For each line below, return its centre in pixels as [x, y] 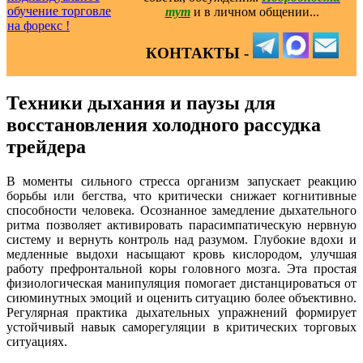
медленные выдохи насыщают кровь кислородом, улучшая [181, 254]
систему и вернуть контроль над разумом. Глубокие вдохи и [181, 239]
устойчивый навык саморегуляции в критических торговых [181, 327]
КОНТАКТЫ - [199, 53]
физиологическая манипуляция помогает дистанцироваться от [181, 283]
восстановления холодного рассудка [164, 124]
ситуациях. [37, 341]
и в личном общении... [256, 11]
